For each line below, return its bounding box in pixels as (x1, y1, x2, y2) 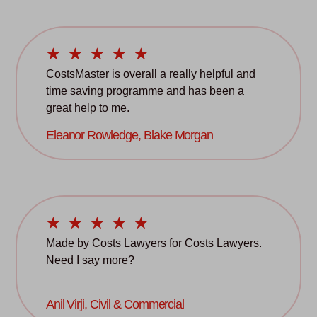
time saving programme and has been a (45, 85, 244, 98)
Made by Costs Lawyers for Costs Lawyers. (45, 236, 262, 249)
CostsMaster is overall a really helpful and (45, 68, 255, 81)
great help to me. (45, 102, 129, 115)
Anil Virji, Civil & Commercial (45, 297, 185, 312)
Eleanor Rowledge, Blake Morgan (45, 128, 214, 143)
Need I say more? (45, 253, 134, 266)
